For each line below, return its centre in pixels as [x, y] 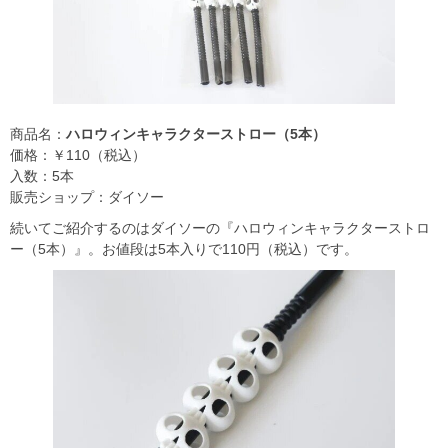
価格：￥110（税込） [78, 155]
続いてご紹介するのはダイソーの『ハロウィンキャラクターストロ [220, 228]
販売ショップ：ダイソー [87, 197]
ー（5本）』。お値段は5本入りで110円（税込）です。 [184, 249]
